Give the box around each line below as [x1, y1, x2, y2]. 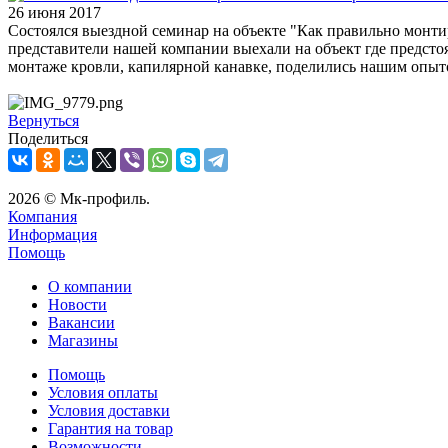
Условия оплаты [48, 383, 158, 401]
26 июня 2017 [8, 3, 101, 21]
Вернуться [8, 111, 79, 129]
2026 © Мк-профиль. [8, 189, 150, 207]
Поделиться [8, 129, 88, 147]
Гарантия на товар [48, 419, 173, 437]
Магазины [48, 331, 118, 349]
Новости [48, 295, 107, 313]
